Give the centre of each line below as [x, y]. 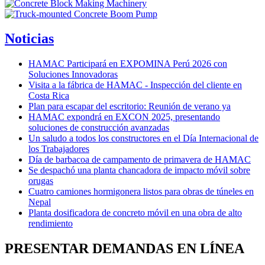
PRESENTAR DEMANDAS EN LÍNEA [125, 249]
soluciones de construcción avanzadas [99, 128]
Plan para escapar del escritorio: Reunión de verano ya [130, 106]
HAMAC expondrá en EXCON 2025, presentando [124, 117]
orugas [41, 181]
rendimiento [51, 224]
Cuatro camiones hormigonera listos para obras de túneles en [141, 192]
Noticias [29, 39]
